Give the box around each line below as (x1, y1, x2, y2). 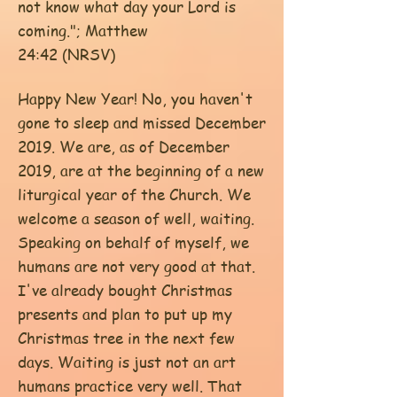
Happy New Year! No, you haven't (18, 88, 253, 109)
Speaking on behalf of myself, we (18, 231, 249, 253)
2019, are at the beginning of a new (18, 160, 264, 181)
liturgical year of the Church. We (18, 183, 251, 205)
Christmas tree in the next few (18, 327, 235, 348)
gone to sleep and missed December (18, 112, 266, 133)
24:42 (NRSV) (18, 43, 115, 65)
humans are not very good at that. (18, 255, 255, 276)
